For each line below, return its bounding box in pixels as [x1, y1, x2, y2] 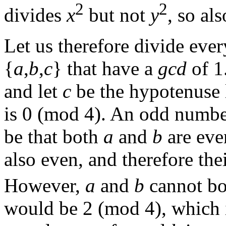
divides [4, 4, 67, 26]
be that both [4, 126, 103, 148]
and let [4, 80, 63, 102]
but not [84, 4, 150, 26]
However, [4, 175, 85, 197]
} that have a [52, 58, 158, 80]
